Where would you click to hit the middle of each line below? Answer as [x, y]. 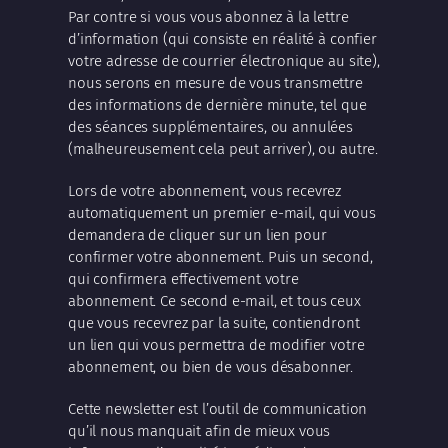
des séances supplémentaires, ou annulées [210, 126]
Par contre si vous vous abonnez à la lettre [208, 16]
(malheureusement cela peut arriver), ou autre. [223, 148]
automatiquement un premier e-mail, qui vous [222, 212]
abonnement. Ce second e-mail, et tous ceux [214, 300]
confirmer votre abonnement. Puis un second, [220, 256]
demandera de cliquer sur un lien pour [197, 234]
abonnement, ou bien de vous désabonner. [211, 366]
